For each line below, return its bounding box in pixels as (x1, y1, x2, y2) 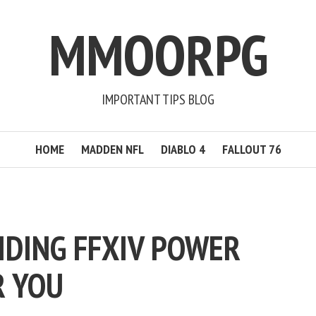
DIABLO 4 (160, 141, 205, 157)
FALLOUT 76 (221, 141, 281, 157)
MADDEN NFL (80, 141, 144, 157)
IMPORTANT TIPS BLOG (102, 90, 214, 109)
